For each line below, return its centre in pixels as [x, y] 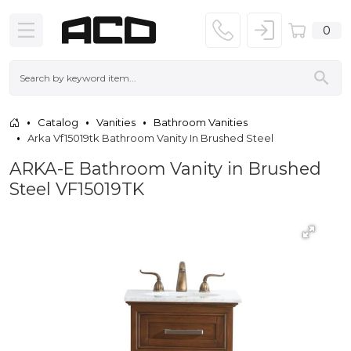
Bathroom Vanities [201, 122]
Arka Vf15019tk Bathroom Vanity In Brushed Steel [150, 138]
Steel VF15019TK [77, 188]
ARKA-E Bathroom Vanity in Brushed [165, 168]
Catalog [58, 122]
